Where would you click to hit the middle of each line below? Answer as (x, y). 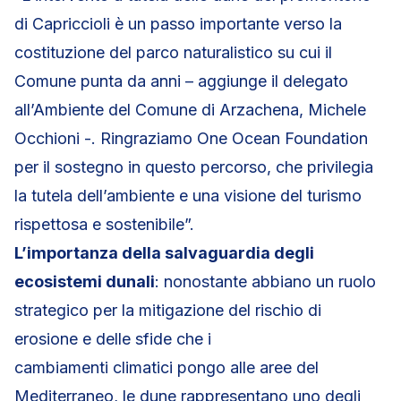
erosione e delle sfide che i (113, 339)
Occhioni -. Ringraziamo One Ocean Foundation (191, 138)
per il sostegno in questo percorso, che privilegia (194, 167)
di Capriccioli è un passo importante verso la (178, 24)
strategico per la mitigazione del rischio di (168, 310)
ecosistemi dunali (85, 282)
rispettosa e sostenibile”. (104, 224)
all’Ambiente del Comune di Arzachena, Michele (190, 110)
